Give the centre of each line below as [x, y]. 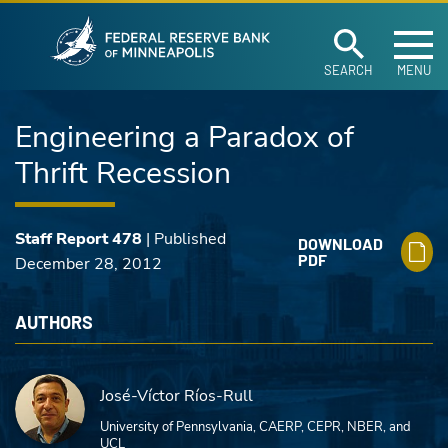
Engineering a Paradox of [184, 137]
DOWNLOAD [340, 243]
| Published [184, 239]
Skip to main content [107, 23]
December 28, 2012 [88, 264]
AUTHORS [54, 322]
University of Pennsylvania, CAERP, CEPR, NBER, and [255, 427]
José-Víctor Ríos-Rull [176, 396]
